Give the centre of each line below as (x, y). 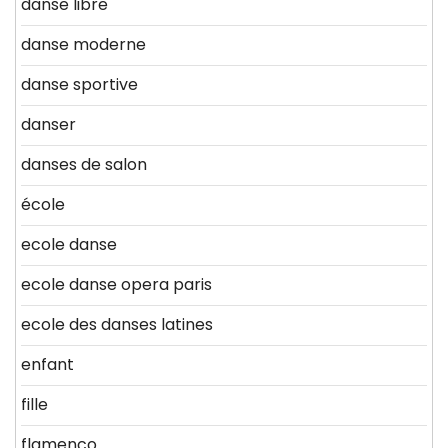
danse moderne (83, 44)
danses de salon (84, 164)
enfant (47, 364)
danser (48, 124)
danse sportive (79, 84)
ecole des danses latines (117, 324)
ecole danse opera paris (116, 284)
